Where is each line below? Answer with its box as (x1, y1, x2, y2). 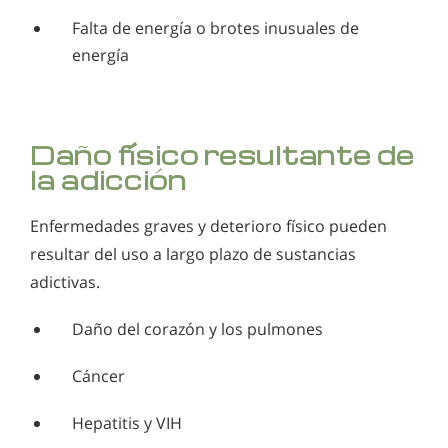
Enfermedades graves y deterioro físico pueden (30, 215, 387, 238)
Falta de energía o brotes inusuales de (72, 17, 359, 40)
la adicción (30, 163, 187, 197)
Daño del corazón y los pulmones (72, 318, 323, 341)
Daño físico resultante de (30, 138, 415, 172)
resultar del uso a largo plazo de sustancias (30, 243, 356, 266)
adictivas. (30, 271, 100, 294)
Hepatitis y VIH (72, 412, 182, 435)
